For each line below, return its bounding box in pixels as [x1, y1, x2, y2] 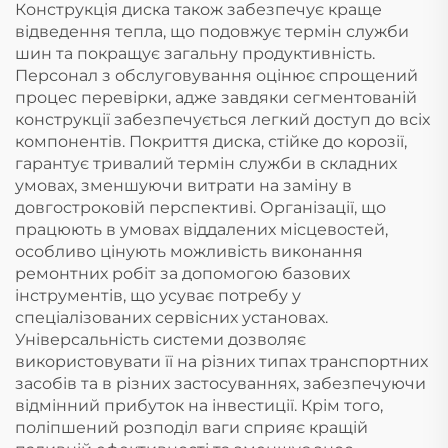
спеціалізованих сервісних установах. [15, 308, 328, 327]
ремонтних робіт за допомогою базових [15, 264, 350, 283]
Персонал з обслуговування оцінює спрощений [15, 66, 418, 85]
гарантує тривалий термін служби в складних [15, 154, 397, 173]
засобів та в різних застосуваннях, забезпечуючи [15, 374, 426, 393]
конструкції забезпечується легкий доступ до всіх [15, 110, 430, 129]
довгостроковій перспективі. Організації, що [15, 198, 386, 217]
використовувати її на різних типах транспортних [15, 352, 428, 371]
